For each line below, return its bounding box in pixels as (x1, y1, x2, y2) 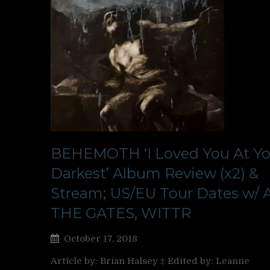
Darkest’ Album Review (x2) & (51, 164, 259, 182)
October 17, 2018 (64, 233, 137, 244)
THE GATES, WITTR (51, 204, 191, 222)
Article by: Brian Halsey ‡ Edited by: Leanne (51, 255, 250, 266)
